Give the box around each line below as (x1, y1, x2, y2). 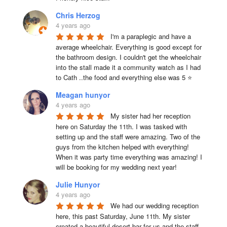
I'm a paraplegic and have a (110, 31, 191, 41)
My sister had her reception (110, 111, 191, 121)
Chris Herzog (55, 10, 100, 20)
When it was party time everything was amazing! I (55, 152, 202, 162)
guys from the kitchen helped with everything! (55, 142, 189, 152)
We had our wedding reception (110, 201, 199, 210)
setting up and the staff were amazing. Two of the (55, 132, 200, 141)
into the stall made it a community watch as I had (55, 62, 201, 72)
